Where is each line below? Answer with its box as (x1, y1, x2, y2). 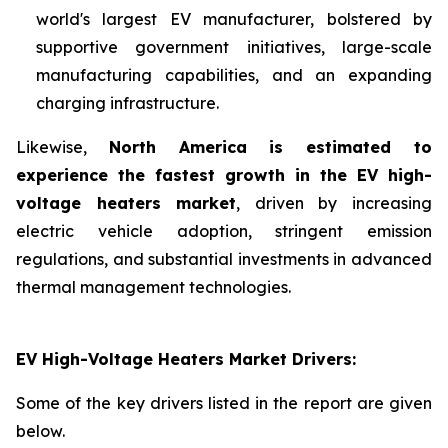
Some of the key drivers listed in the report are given (16, 393, 432, 413)
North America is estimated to (108, 137, 433, 157)
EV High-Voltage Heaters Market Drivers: (16, 349, 356, 369)
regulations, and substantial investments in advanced (16, 249, 432, 269)
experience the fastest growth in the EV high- (16, 165, 432, 185)
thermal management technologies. (16, 277, 291, 297)
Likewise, (16, 137, 109, 157)
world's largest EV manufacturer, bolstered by (36, 9, 432, 29)
